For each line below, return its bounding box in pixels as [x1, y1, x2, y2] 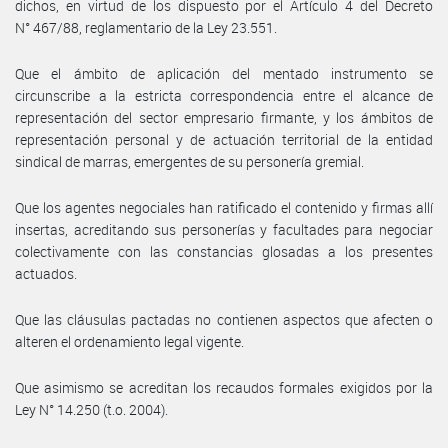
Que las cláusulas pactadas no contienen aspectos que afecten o [15, 309, 433, 329]
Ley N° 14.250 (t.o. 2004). [15, 399, 168, 419]
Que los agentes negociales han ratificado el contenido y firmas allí [15, 197, 433, 217]
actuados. [15, 263, 77, 283]
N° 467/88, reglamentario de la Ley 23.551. [15, 17, 277, 37]
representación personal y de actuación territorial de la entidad [15, 129, 433, 149]
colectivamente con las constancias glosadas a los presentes [15, 241, 433, 261]
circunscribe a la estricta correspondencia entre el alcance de [15, 85, 433, 105]
